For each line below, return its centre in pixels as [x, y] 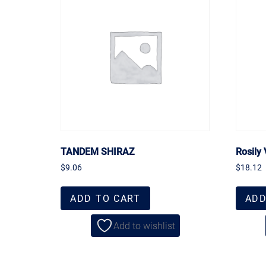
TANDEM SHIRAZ [98, 151]
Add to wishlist [144, 226]
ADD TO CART [105, 198]
